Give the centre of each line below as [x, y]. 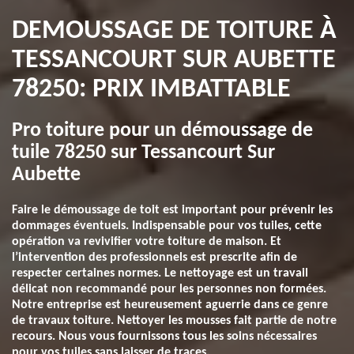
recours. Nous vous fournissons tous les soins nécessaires [164, 337]
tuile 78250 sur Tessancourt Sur [143, 153]
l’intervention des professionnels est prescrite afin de [154, 258]
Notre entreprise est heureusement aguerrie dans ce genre [170, 305]
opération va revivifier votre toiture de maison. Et [147, 242]
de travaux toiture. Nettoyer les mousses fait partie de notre [174, 321]
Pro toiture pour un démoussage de [162, 131]
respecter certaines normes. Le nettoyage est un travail [160, 273]
